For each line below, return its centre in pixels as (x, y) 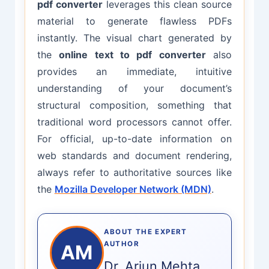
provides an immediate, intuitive (134, 71)
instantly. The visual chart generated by (134, 38)
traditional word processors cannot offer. (134, 122)
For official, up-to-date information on (134, 138)
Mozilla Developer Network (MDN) (133, 189)
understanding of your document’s (134, 88)
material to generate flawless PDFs (134, 21)
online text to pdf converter (132, 54)
